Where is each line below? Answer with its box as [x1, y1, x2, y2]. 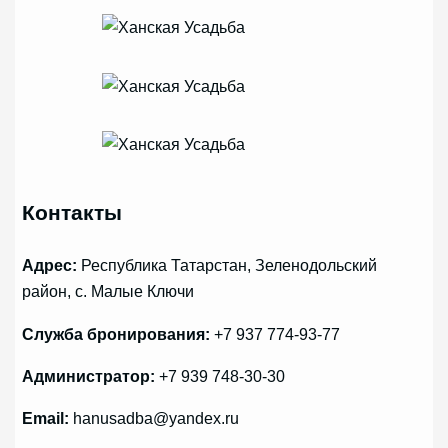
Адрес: [22, 256, 78, 275]
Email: [22, 409, 70, 428]
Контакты [22, 201, 123, 224]
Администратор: [22, 366, 156, 385]
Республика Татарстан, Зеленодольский [77, 256, 378, 275]
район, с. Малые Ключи [22, 282, 195, 301]
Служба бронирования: [22, 324, 211, 343]
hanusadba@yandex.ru [69, 409, 240, 428]
